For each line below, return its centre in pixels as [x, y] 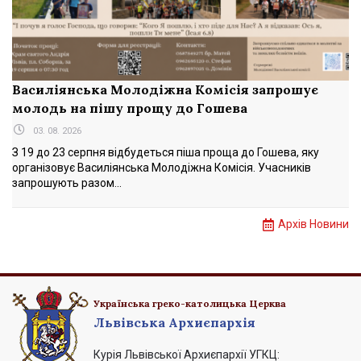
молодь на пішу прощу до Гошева [130, 108]
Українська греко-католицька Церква [190, 303]
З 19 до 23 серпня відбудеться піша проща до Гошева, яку [166, 152]
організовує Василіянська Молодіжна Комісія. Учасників [162, 168]
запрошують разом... [67, 183]
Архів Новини [313, 224]
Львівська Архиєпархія [174, 322]
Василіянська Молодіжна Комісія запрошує [165, 89]
